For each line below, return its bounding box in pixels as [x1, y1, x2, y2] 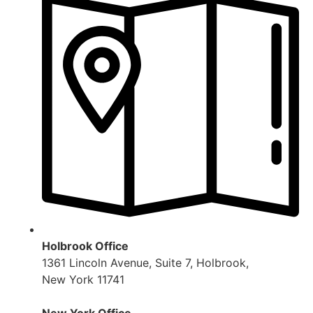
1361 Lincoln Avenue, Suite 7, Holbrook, [42, 256, 249, 270]
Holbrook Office [42, 239, 129, 254]
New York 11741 [42, 272, 124, 287]
